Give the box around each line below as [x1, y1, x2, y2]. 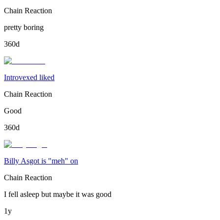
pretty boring [4, 23, 44, 32]
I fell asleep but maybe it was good [4, 190, 111, 199]
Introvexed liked [4, 73, 55, 82]
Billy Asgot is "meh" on [4, 157, 78, 165]
